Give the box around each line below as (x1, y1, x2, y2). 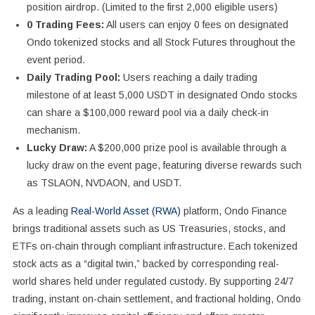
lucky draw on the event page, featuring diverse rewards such (26, 159, 302, 171)
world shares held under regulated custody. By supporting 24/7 (12, 275, 294, 287)
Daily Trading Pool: (26, 71, 120, 83)
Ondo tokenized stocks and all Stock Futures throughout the (26, 36, 295, 48)
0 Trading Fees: (26, 18, 104, 30)
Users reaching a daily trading (120, 71, 257, 83)
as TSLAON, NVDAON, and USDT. (26, 176, 181, 188)
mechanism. (26, 124, 80, 136)
